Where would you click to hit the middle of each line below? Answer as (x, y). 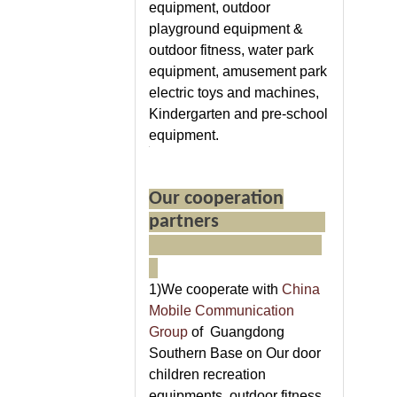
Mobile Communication (222, 311)
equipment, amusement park (238, 71)
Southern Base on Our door (235, 353)
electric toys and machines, (234, 93)
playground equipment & (226, 29)
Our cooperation (216, 199)
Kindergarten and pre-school (238, 114)
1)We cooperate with (214, 289)
